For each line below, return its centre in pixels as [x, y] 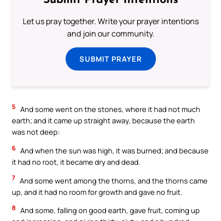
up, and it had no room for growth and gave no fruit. [97, 192]
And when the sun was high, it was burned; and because [114, 151]
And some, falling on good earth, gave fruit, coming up [109, 210]
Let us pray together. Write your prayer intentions [110, 21]
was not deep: [36, 132]
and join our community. [110, 34]
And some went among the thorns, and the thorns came [113, 180]
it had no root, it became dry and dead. [76, 162]
